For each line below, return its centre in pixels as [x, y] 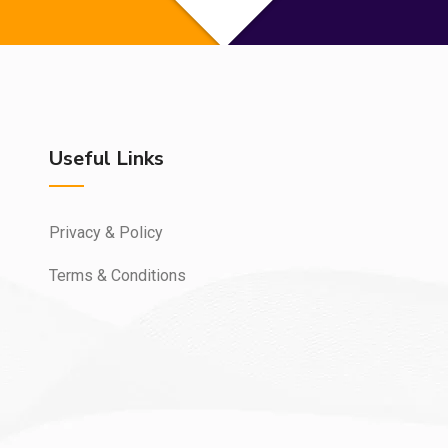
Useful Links [106, 158]
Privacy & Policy [106, 232]
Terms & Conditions [117, 275]
